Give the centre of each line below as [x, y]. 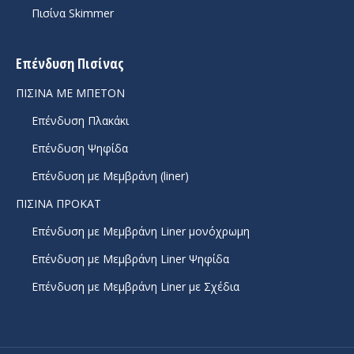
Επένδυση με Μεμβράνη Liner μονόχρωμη [141, 232]
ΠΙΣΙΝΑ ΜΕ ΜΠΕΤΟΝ [70, 93]
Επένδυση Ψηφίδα [80, 149]
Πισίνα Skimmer [73, 13]
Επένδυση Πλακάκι [80, 121]
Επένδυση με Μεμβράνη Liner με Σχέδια [136, 287]
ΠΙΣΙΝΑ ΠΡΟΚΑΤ [58, 204]
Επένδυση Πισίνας [70, 64]
